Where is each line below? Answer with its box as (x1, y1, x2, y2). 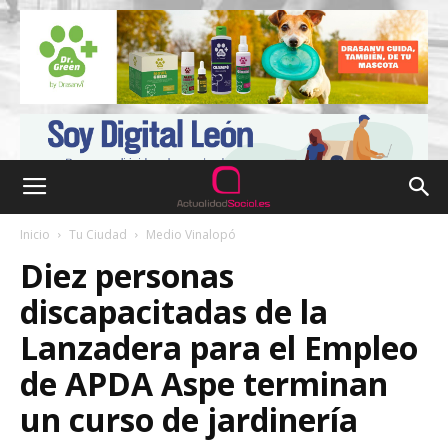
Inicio (20, 226, 50, 243)
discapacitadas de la (20, 290, 328, 333)
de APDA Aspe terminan (20, 362, 388, 405)
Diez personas (20, 254, 234, 297)
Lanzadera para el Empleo (20, 326, 418, 369)
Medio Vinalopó (146, 226, 236, 243)
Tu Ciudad (69, 226, 127, 243)
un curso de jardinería (20, 398, 358, 441)
